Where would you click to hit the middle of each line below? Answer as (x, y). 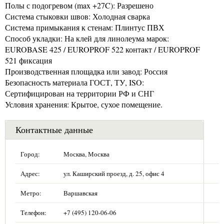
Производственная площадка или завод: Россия (86, 71)
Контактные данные (54, 129)
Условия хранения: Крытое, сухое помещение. (84, 104)
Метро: (31, 193)
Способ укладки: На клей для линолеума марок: (87, 38)
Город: (30, 154)
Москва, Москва (86, 154)
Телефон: (33, 212)
